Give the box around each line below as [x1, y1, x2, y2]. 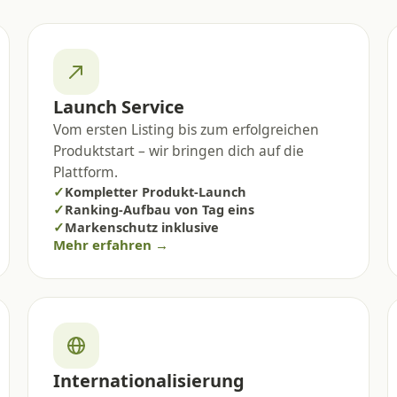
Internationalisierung [52, 368, 245, 393]
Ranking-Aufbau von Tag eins [64, 199, 254, 218]
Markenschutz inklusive [64, 217, 219, 236]
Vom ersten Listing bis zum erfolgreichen [52, 119, 319, 139]
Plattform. [52, 161, 118, 182]
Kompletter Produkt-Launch [64, 182, 246, 200]
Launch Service [52, 94, 184, 119]
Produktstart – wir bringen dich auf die [52, 140, 304, 160]
